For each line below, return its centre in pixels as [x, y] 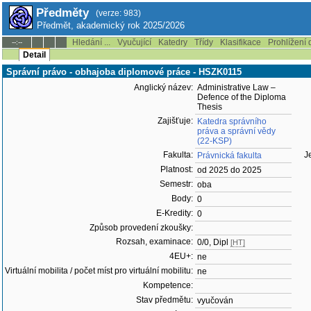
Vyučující [134, 42]
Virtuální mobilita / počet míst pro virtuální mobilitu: [99, 271]
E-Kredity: [175, 213]
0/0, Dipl [214, 242]
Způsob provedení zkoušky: [141, 228]
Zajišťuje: [175, 121]
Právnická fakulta [229, 155]
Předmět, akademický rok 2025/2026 [111, 25]
